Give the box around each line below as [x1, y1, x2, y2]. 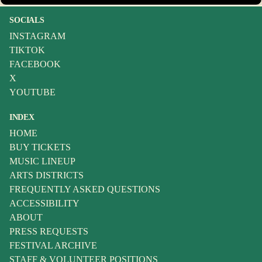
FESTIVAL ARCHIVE [9, 240, 97, 250]
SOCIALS [9, 16, 45, 25]
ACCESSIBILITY [9, 198, 80, 208]
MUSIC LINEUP [9, 156, 75, 166]
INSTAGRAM [9, 31, 65, 41]
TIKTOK [9, 45, 45, 55]
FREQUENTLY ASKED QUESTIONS [9, 184, 160, 194]
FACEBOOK [9, 59, 61, 69]
